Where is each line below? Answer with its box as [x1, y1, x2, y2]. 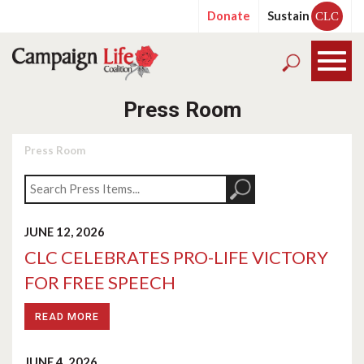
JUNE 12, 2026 [24, 225, 105, 239]
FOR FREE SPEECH [24, 271, 175, 293]
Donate [207, 9, 250, 23]
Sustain [267, 9, 310, 23]
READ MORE [35, 310, 99, 323]
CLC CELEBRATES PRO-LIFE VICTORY [24, 246, 328, 268]
